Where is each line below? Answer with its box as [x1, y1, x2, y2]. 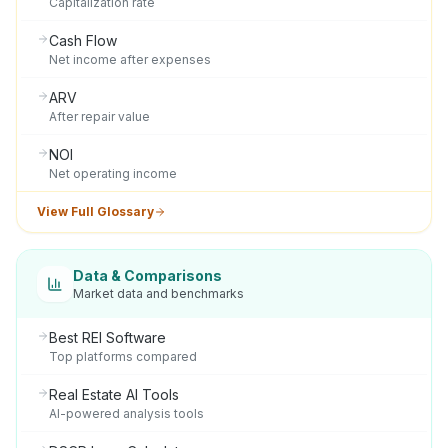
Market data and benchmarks [73, 286, 244, 301]
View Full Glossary [37, 204, 154, 219]
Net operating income [49, 166, 177, 181]
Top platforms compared [49, 349, 197, 364]
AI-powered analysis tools [49, 406, 204, 421]
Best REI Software [49, 329, 166, 346]
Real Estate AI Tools [49, 386, 179, 403]
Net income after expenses [49, 52, 211, 67]
